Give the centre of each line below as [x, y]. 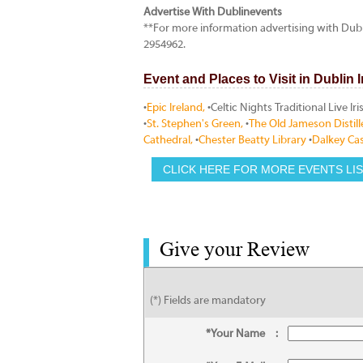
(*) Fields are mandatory [205, 301]
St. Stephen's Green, [196, 124]
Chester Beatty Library [252, 141]
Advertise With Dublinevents [213, 13]
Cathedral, [169, 141]
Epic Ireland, [177, 108]
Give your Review [235, 249]
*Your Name [235, 334]
